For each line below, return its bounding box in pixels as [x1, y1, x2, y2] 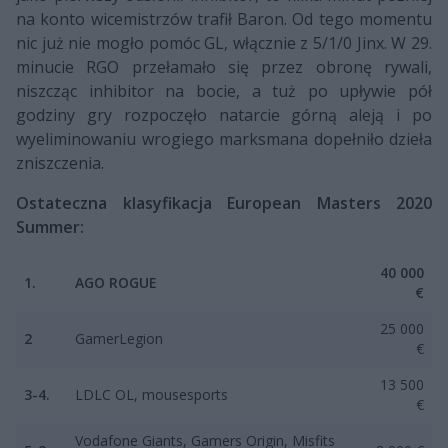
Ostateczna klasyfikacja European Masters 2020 [16, 191, 432, 214]
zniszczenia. [16, 151, 104, 174]
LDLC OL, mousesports [75, 384, 228, 404]
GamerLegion [75, 328, 163, 348]
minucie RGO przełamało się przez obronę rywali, [16, 55, 432, 78]
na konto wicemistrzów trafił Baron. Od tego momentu [16, 7, 432, 30]
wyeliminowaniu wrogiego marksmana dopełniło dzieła [16, 127, 432, 150]
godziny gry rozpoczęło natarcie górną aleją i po [16, 103, 432, 126]
